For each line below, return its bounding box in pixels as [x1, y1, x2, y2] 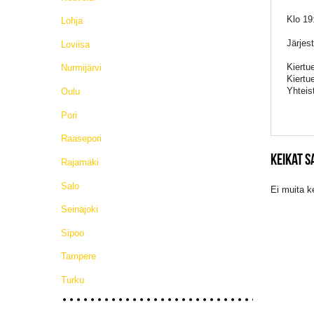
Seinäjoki [61, 204, 98, 215]
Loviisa [61, 39, 90, 50]
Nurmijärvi [61, 62, 102, 74]
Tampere [61, 251, 96, 262]
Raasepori [61, 133, 102, 144]
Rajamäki [61, 156, 99, 168]
